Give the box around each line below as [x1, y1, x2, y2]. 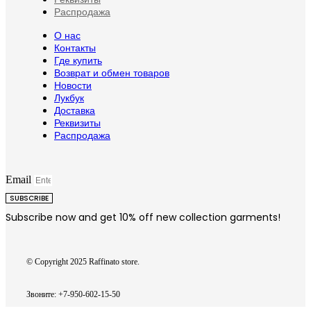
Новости [54, 78, 92, 93]
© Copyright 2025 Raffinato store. [26, 257, 140, 267]
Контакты [54, 41, 96, 56]
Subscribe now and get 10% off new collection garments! [6, 210, 280, 225]
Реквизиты [54, 116, 101, 131]
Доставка [54, 103, 95, 118]
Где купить [54, 53, 102, 68]
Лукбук [54, 91, 84, 106]
